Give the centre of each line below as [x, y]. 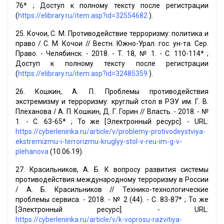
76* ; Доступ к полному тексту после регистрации [112, 6]
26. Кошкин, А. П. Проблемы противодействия [112, 92]
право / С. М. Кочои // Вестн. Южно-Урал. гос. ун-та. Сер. [112, 44]
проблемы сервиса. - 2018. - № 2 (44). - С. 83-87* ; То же [112, 200]
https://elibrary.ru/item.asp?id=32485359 [83, 74]
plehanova [32, 152]
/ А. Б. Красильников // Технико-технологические [112, 190]
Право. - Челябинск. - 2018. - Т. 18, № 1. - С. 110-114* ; [112, 54]
